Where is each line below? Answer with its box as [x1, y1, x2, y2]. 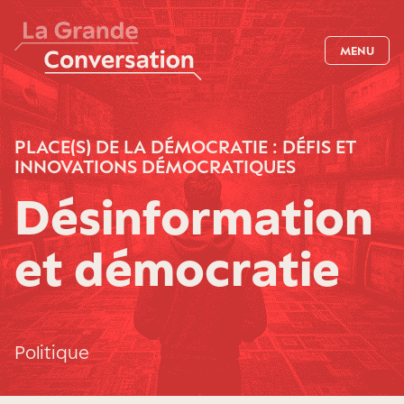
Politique [14, 341, 89, 363]
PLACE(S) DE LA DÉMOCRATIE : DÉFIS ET [14, 135, 356, 158]
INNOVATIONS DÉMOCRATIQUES [14, 155, 296, 178]
